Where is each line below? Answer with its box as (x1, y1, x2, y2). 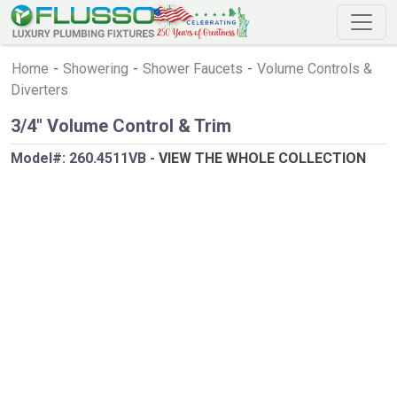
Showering (63, 60, 128, 77)
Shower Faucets (143, 60, 243, 77)
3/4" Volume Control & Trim (11, 115, 231, 136)
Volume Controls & (257, 60, 372, 77)
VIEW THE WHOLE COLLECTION (159, 150, 366, 167)
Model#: (11, 150, 69, 167)
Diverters (11, 82, 68, 98)
